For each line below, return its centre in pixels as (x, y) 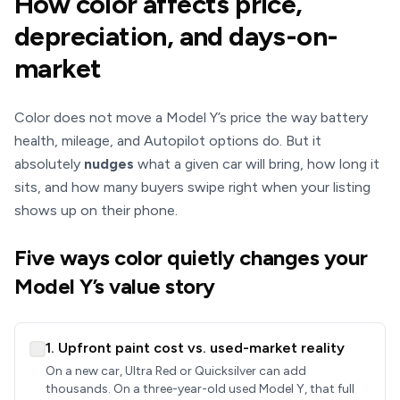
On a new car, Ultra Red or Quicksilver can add (176, 371)
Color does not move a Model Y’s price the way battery (191, 117)
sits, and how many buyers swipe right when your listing (192, 187)
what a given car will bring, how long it (257, 164)
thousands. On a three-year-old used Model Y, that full (200, 389)
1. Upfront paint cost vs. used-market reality (195, 348)
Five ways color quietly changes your (191, 258)
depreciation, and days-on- (176, 36)
